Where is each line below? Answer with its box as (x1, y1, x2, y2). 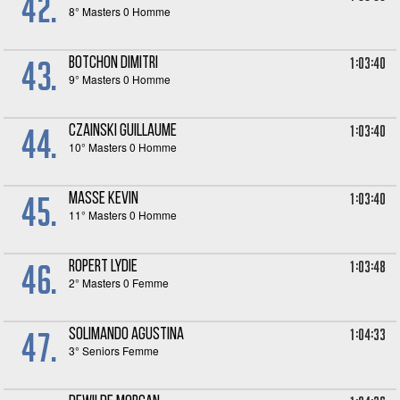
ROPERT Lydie (69, 259, 138, 276)
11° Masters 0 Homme (69, 207, 178, 222)
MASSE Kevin (69, 191, 139, 208)
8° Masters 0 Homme (69, 4, 171, 19)
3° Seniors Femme (69, 343, 160, 358)
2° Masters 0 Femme (69, 275, 170, 290)
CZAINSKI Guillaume (69, 123, 178, 140)
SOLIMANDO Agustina (69, 327, 185, 344)
